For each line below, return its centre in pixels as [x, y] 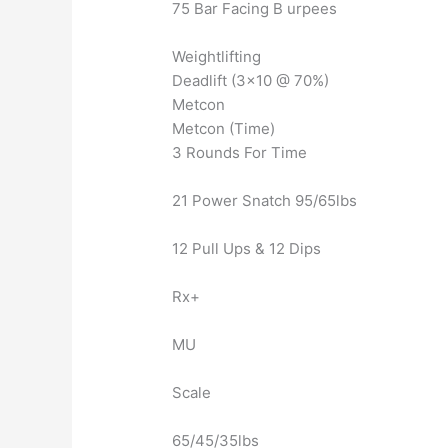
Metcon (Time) [224, 129]
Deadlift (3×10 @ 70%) [251, 81]
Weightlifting [217, 57]
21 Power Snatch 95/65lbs [265, 201]
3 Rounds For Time [240, 153]
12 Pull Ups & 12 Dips [247, 249]
